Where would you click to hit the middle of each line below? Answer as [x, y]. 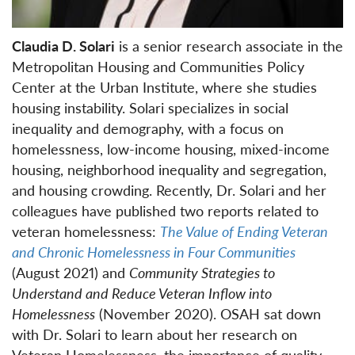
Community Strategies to [202, 272]
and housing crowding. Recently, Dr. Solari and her [169, 189]
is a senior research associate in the [229, 45]
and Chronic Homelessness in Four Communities [154, 251]
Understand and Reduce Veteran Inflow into [142, 292]
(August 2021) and [71, 272]
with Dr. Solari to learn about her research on [155, 334]
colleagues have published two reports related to [165, 210]
